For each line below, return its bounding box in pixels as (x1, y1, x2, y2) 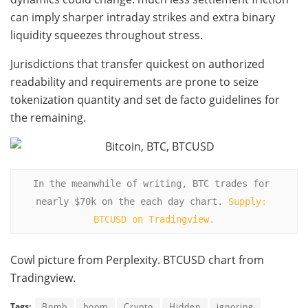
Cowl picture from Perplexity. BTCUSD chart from (10, 252, 264, 268)
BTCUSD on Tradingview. (93, 213, 214, 225)
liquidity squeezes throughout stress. (10, 27, 203, 43)
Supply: (228, 195, 267, 207)
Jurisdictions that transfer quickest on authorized (10, 56, 265, 71)
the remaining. (10, 109, 86, 125)
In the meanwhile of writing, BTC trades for (33, 177, 269, 189)
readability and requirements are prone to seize (10, 74, 258, 89)
